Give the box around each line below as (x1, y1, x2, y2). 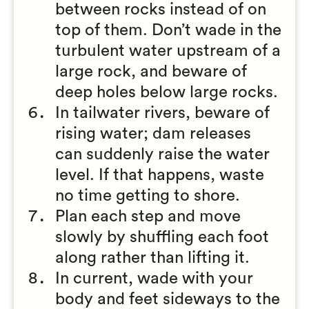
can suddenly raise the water (55, 146, 270, 163)
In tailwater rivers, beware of (55, 105, 270, 121)
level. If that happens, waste (55, 167, 264, 183)
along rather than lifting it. (55, 250, 250, 266)
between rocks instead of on (55, 1, 266, 18)
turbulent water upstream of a (55, 43, 281, 59)
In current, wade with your (55, 270, 253, 287)
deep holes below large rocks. (55, 84, 278, 101)
